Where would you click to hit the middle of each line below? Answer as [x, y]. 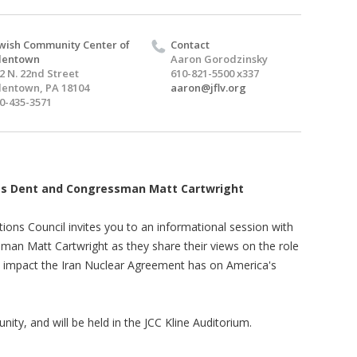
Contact [190, 45]
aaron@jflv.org [208, 88]
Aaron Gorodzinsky [219, 59]
